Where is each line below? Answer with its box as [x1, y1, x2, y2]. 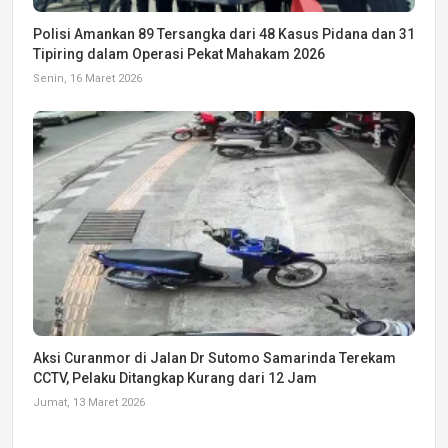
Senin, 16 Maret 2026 [33, 72, 142, 86]
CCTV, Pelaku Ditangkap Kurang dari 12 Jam [33, 370, 317, 387]
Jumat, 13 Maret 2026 [33, 396, 145, 410]
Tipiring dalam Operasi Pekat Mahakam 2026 [33, 46, 325, 63]
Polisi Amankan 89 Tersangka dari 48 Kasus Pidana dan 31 [33, 26, 415, 43]
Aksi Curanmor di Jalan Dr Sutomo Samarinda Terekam [33, 350, 396, 367]
